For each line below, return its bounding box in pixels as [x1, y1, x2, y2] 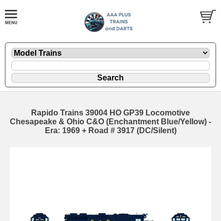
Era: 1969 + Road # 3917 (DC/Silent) [44, 126, 177, 135]
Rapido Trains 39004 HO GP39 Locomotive [31, 108, 190, 117]
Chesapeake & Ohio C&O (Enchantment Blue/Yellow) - [10, 117, 211, 126]
